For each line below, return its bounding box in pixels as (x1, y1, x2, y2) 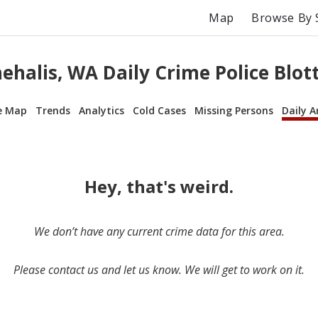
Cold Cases (133, 103, 186, 117)
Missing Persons (194, 103, 273, 117)
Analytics (79, 103, 124, 117)
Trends (35, 103, 70, 117)
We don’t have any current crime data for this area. (33, 223, 285, 239)
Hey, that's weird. (84, 174, 234, 198)
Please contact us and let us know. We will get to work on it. (13, 261, 305, 278)
